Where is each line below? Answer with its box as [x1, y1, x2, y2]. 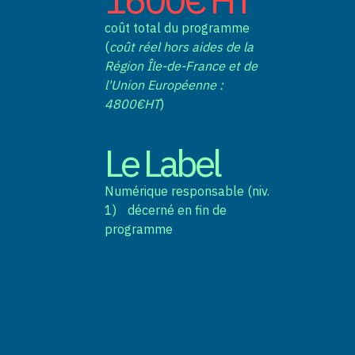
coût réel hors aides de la [109, 38, 254, 55]
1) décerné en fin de [105, 202, 227, 219]
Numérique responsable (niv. [105, 183, 270, 200]
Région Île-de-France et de [105, 57, 258, 74]
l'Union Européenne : [105, 76, 224, 93]
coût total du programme [105, 19, 250, 36]
